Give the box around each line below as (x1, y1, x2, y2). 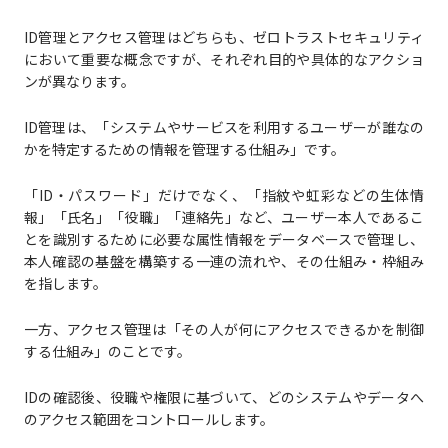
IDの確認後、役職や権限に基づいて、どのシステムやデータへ (23, 387, 425, 408)
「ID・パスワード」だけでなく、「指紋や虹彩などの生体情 (23, 185, 425, 206)
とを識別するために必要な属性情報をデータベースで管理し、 (23, 229, 425, 250)
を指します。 (23, 273, 107, 294)
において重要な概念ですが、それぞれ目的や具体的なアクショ (23, 49, 425, 70)
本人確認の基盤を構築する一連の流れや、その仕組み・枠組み (23, 251, 425, 272)
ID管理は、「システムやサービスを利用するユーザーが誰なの (23, 117, 425, 138)
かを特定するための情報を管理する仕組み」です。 (23, 139, 345, 160)
